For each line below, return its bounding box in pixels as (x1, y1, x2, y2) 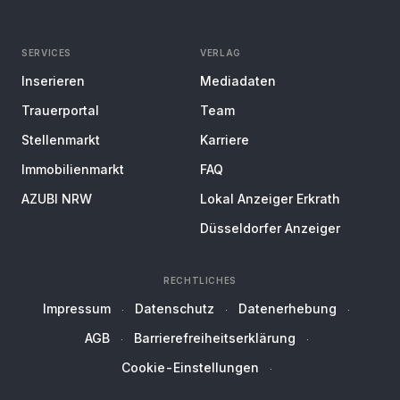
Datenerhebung (238, 301, 337, 316)
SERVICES (21, 47, 72, 58)
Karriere (200, 132, 249, 147)
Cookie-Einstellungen (121, 360, 259, 375)
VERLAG (200, 47, 241, 58)
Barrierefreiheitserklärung (133, 330, 296, 346)
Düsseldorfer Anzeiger (200, 221, 340, 236)
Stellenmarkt (21, 132, 100, 147)
